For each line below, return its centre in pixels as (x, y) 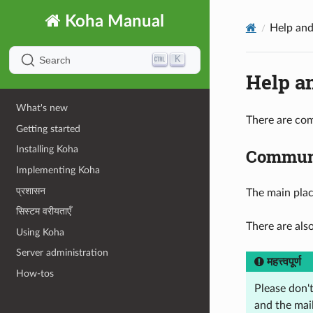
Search (54, 60)
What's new (42, 108)
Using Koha (41, 232)
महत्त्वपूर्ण (284, 262)
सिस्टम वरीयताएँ (44, 212)
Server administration (63, 253)
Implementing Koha (58, 170)
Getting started (49, 129)
